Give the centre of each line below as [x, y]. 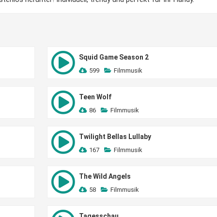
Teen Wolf [95, 97]
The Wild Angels [105, 176]
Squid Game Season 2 [114, 57]
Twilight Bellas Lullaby [115, 137]
